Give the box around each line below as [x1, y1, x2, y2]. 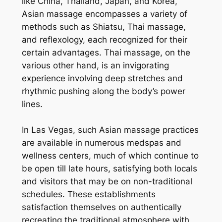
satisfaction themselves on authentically [21, 202, 181, 213]
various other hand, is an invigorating [21, 60, 169, 71]
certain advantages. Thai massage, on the [21, 48, 190, 58]
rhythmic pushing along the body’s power [21, 86, 185, 97]
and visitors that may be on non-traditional [21, 176, 192, 187]
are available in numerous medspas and [21, 138, 181, 148]
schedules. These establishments [21, 189, 156, 200]
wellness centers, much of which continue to [21, 151, 199, 161]
